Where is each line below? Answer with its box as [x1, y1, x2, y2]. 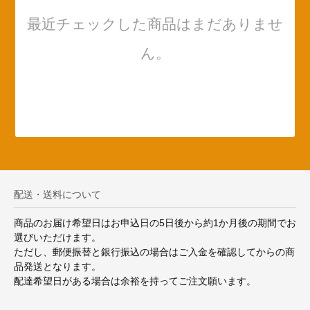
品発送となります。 [14, 260, 101, 272]
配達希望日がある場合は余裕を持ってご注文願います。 [14, 275, 256, 286]
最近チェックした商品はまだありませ [27, 15, 283, 32]
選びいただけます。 [14, 231, 101, 243]
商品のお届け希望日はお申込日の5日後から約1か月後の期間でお [14, 217, 296, 228]
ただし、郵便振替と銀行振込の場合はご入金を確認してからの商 [14, 246, 295, 257]
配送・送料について [14, 189, 101, 201]
